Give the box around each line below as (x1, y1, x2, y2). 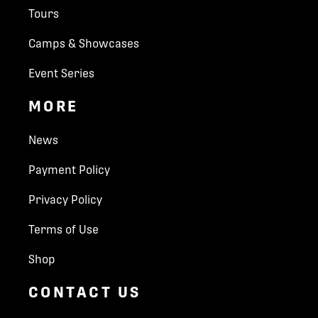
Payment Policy (28, 163, 110, 177)
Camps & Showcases (28, 37, 139, 51)
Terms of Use (28, 222, 99, 236)
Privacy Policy (28, 192, 102, 207)
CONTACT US (28, 283, 141, 301)
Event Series (28, 67, 94, 81)
